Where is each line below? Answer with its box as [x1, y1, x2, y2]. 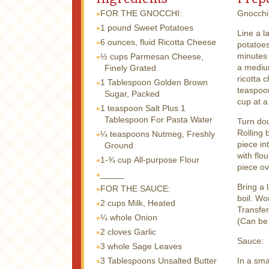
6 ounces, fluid [100, 37, 156, 47]
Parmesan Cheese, [130, 51, 204, 61]
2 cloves [100, 226, 131, 237]
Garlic [134, 226, 156, 237]
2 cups [100, 198, 125, 208]
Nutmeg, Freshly [152, 128, 215, 139]
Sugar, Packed [104, 88, 160, 98]
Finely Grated [104, 62, 156, 73]
